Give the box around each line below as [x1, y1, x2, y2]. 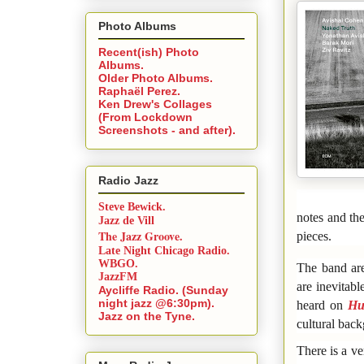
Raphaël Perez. [98, 84, 180, 98]
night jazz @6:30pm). [98, 296, 214, 310]
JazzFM [98, 270, 137, 283]
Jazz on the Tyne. [98, 309, 195, 323]
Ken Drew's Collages [98, 97, 212, 111]
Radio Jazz [98, 173, 158, 187]
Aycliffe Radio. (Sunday [98, 283, 228, 297]
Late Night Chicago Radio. [98, 244, 230, 257]
